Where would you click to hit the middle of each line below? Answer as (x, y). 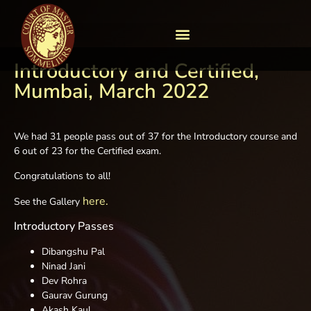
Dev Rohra (64, 280)
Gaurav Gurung (75, 295)
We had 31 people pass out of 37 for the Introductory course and (155, 137)
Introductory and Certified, (136, 72)
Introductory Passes (64, 226)
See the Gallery (48, 202)
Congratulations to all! (62, 176)
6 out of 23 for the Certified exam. (87, 151)
